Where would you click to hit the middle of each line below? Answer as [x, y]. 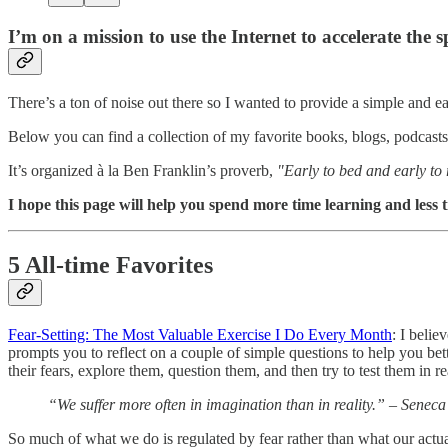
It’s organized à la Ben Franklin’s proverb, [142, 170]
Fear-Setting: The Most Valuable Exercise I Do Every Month [200, 334]
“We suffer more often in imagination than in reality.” [216, 404]
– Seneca [417, 404]
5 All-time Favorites [113, 264]
